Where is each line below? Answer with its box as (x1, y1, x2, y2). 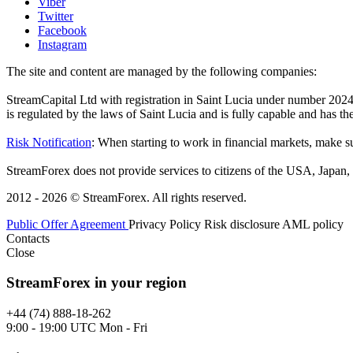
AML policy (282, 217, 344, 231)
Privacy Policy (128, 217, 204, 231)
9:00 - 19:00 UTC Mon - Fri (6, 321, 147, 335)
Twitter (38, 9, 73, 23)
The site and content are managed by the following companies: (6, 64, 317, 78)
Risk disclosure (204, 217, 282, 231)
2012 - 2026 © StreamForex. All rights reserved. (6, 190, 247, 204)
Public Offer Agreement (6, 217, 128, 231)
